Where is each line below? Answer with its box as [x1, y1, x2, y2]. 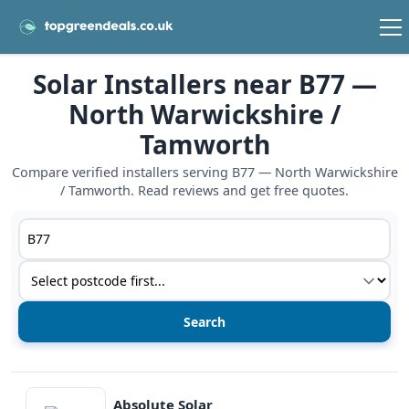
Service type [17, 260, 100, 281]
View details [10, 372, 92, 393]
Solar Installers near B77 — [32, 67, 377, 102]
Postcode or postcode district [17, 218, 222, 239]
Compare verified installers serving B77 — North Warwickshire [11, 163, 398, 182]
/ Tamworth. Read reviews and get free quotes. [60, 182, 349, 200]
